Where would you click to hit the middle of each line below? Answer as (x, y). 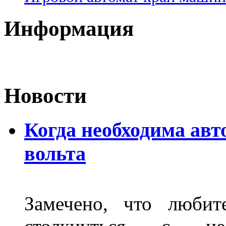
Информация (69, 28)
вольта (55, 154)
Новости (45, 96)
